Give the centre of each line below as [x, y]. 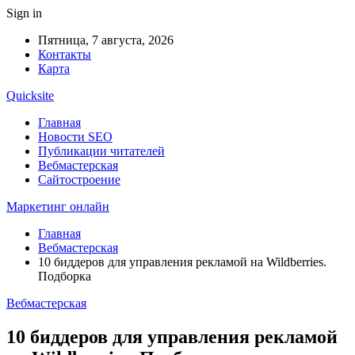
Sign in [24, 13]
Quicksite [30, 95]
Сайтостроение [79, 179]
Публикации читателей [101, 151]
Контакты [65, 54]
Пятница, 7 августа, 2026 [106, 40]
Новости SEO [75, 137]
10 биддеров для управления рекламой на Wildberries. [182, 262]
